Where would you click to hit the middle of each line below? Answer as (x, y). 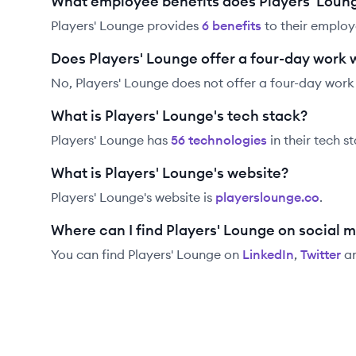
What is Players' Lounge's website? (170, 173)
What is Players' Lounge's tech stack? (179, 116)
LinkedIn (268, 254)
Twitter (321, 254)
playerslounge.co (267, 197)
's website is (178, 197)
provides (171, 25)
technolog (218, 140)
